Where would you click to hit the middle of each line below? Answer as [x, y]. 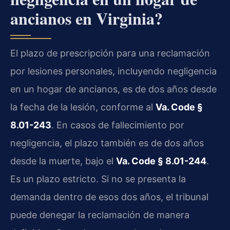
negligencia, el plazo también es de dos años [107, 143]
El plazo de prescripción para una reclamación [110, 53]
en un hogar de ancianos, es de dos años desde [113, 89]
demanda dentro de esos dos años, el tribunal [109, 197]
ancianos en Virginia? [87, 18]
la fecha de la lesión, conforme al [83, 107]
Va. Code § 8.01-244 [161, 161]
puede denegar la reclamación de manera [100, 215]
